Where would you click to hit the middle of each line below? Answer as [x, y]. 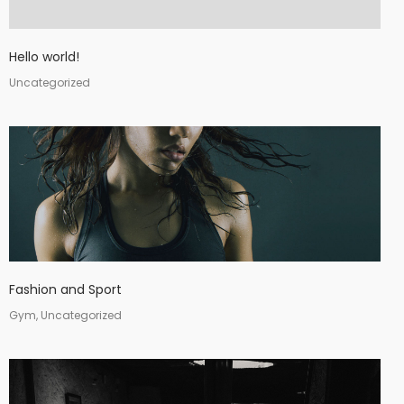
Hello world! [44, 57]
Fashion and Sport [65, 289]
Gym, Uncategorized [65, 315]
